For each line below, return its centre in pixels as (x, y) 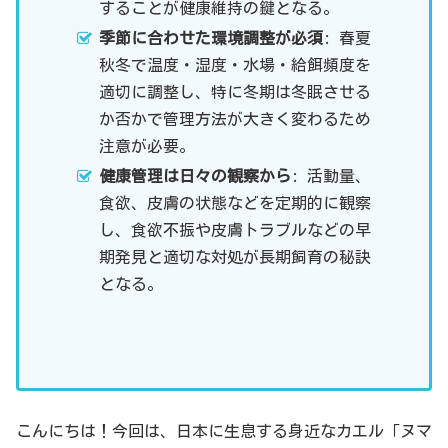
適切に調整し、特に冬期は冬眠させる (235, 92)
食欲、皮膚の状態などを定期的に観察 (235, 203)
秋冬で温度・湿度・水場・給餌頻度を (235, 65)
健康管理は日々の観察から (195, 176)
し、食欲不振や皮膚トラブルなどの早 (235, 230)
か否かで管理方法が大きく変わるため (235, 119)
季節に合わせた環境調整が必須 (211, 38)
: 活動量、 (331, 176)
